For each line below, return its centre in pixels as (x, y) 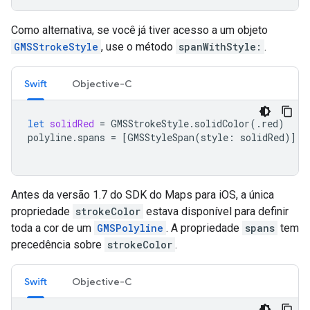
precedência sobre (58, 245)
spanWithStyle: (220, 47)
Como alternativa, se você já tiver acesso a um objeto (139, 30)
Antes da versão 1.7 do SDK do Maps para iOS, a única (143, 195)
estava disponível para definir (216, 212)
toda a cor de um (53, 228)
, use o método (138, 47)
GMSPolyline (130, 228)
